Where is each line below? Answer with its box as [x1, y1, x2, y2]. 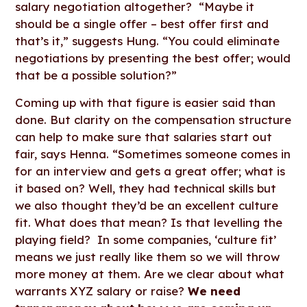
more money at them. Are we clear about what [15, 266, 285, 281]
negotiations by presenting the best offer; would [15, 50, 291, 65]
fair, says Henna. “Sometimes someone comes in [15, 146, 291, 161]
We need [188, 283, 241, 298]
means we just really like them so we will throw [15, 249, 280, 264]
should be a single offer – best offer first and [15, 16, 269, 31]
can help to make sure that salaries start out [15, 129, 273, 144]
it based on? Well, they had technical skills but [15, 180, 277, 195]
